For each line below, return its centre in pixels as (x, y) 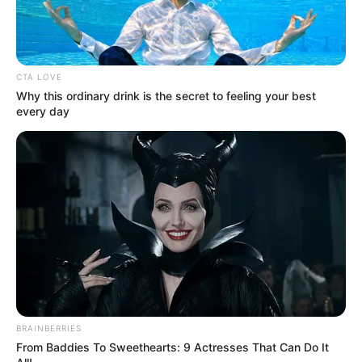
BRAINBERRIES (49, 328)
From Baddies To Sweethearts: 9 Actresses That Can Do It (173, 347)
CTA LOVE (39, 77)
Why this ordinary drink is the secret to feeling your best (166, 96)
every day (43, 112)
